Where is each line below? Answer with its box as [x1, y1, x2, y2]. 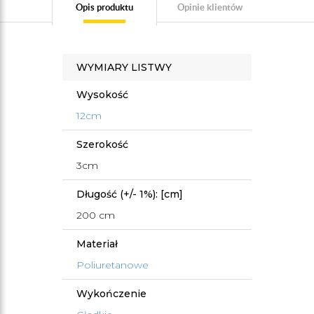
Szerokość [76, 138, 128, 151]
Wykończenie [76, 287, 146, 300]
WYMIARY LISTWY [76, 61, 172, 74]
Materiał [76, 238, 118, 250]
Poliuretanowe [76, 259, 149, 271]
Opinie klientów [177, 1, 243, 13]
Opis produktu [76, 1, 133, 13]
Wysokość [76, 88, 128, 101]
